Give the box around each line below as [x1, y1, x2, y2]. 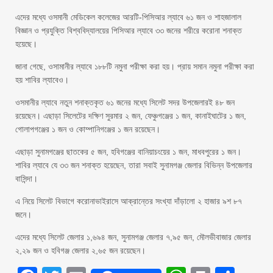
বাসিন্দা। [15, 174, 38, 183]
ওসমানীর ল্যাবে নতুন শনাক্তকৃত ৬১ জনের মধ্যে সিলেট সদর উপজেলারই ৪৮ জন [15, 97, 235, 107]
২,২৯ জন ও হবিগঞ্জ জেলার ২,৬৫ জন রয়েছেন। [15, 246, 146, 255]
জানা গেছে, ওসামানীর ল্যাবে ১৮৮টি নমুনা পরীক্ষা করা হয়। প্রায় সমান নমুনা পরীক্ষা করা [15, 62, 254, 71]
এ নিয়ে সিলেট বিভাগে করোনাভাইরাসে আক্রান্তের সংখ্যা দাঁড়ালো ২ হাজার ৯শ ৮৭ [15, 196, 242, 206]
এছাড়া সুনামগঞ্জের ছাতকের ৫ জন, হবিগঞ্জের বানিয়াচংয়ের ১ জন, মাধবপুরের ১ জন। [15, 147, 241, 157]
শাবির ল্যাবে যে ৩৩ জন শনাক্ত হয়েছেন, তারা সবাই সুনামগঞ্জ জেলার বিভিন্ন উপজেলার [15, 160, 252, 170]
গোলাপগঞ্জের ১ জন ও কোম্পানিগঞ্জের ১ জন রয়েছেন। [15, 124, 160, 134]
